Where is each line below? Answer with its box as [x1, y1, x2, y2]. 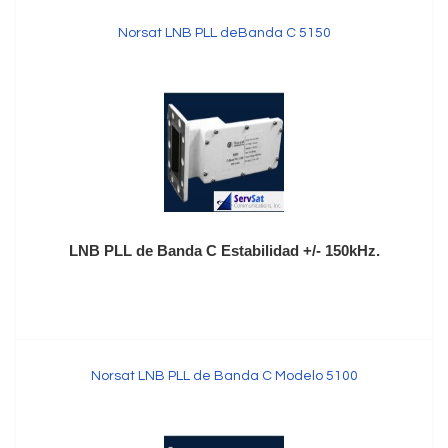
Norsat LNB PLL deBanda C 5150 [117, 26, 331, 40]
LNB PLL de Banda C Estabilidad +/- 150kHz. [68, 242, 380, 259]
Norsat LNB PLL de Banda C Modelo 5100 [90, 369, 358, 383]
